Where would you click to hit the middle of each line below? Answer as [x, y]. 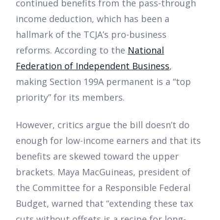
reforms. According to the [72, 50]
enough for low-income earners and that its [108, 141]
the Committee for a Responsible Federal [103, 188]
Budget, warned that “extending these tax [104, 204]
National [146, 50]
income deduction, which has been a [93, 19]
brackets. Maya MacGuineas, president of [103, 172]
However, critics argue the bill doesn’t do [103, 125]
